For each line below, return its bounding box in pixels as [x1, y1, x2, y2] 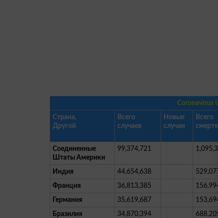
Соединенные [53, 145, 96, 152]
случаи [163, 122, 185, 129]
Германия [53, 196, 82, 203]
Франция [53, 182, 81, 189]
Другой [53, 122, 76, 129]
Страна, [53, 113, 76, 121]
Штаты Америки [53, 154, 105, 161]
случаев [117, 122, 142, 129]
